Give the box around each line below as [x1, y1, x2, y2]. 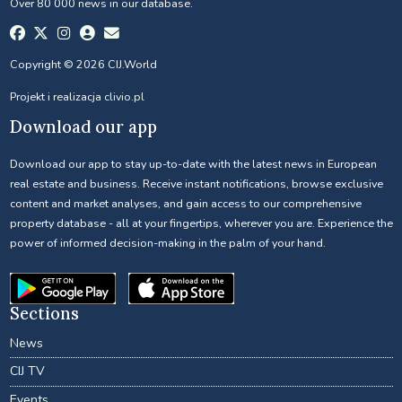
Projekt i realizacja [9, 89, 104, 105]
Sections [9, 302, 79, 324]
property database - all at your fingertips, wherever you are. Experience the [9, 215, 393, 232]
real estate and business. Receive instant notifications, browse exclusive [9, 176, 383, 192]
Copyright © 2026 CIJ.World [9, 57, 157, 73]
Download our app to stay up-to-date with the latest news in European [9, 156, 377, 172]
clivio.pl [103, 89, 144, 105]
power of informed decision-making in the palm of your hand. [9, 235, 326, 251]
